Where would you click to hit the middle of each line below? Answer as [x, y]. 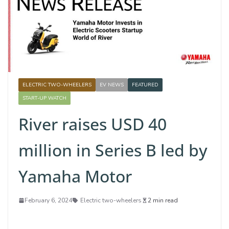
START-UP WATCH [44, 98]
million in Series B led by [113, 150]
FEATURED [145, 85]
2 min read [163, 200]
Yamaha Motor [75, 176]
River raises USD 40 [93, 124]
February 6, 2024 [48, 200]
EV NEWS [112, 85]
